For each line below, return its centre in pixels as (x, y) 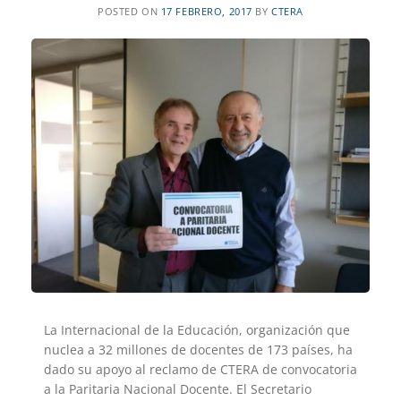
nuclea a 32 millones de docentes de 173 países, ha (198, 350)
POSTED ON (129, 12)
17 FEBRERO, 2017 (206, 12)
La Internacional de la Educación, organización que (197, 330)
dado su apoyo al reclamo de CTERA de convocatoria (200, 369)
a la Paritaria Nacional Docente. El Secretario (178, 389)
